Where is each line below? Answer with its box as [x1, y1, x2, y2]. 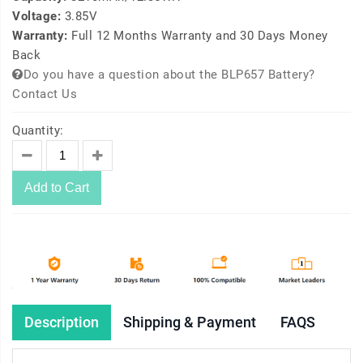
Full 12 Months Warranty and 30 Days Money [71, 28, 328, 44]
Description [24, 314, 99, 331]
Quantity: [12, 123, 64, 139]
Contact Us [12, 87, 77, 102]
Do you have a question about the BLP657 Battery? [23, 67, 315, 83]
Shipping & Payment [123, 314, 256, 331]
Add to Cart [24, 181, 89, 195]
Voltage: [12, 9, 65, 24]
